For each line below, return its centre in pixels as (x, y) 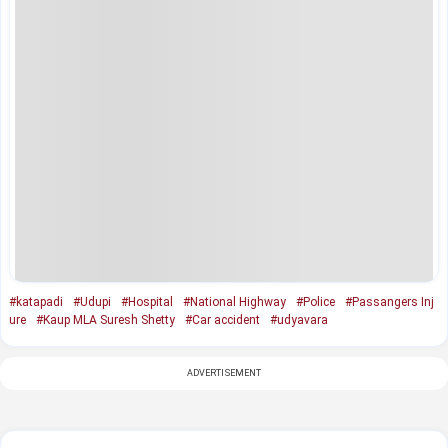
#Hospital (147, 301)
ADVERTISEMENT (224, 372)
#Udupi (92, 301)
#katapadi (36, 301)
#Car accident (222, 319)
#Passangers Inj (389, 301)
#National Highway (234, 301)
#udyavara (299, 319)
